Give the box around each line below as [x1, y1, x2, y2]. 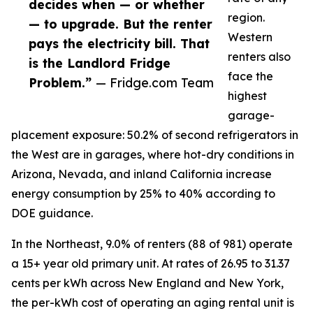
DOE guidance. [11, 206, 93, 221]
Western [228, 30, 272, 45]
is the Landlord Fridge [29, 55, 170, 71]
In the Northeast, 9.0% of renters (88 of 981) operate [11, 237, 293, 252]
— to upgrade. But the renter [29, 16, 212, 32]
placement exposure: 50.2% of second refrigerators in [11, 128, 298, 143]
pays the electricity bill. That [29, 36, 210, 52]
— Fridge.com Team [96, 75, 214, 91]
